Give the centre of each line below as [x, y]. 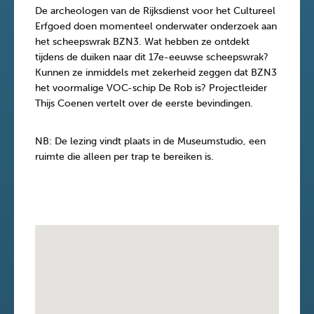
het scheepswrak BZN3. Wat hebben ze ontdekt [142, 42]
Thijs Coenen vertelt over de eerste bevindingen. [145, 103]
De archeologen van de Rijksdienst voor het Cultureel [155, 11]
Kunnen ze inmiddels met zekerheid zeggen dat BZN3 [156, 73]
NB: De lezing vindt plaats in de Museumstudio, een [150, 141]
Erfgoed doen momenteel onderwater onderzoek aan [156, 26]
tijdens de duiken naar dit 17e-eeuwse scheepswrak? [152, 57]
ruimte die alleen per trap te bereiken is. [124, 157]
